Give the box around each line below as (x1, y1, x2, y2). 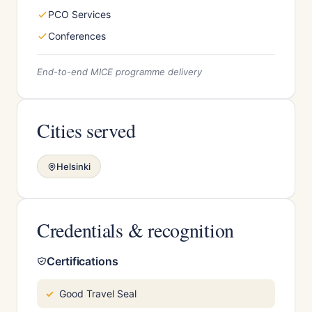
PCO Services (48, 8, 111, 20)
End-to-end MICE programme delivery (37, 66, 202, 77)
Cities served (37, 117, 136, 143)
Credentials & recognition (37, 217, 234, 243)
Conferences (48, 30, 106, 42)
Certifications (47, 254, 118, 268)
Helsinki (56, 161, 91, 172)
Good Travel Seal (59, 288, 136, 299)
